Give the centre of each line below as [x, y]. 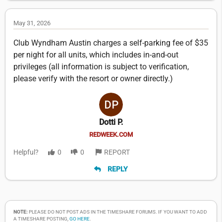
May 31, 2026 [32, 23]
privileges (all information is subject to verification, [101, 66]
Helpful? [26, 152]
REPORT [117, 152]
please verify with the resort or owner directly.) [93, 78]
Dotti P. [111, 122]
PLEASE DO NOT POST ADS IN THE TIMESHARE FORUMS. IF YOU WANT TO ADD [117, 212]
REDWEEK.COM [111, 134]
